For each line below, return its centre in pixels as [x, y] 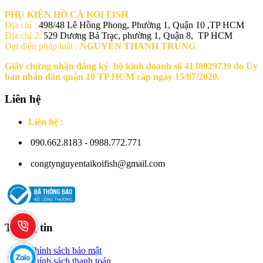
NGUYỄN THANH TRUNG [139, 46]
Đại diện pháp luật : [42, 46]
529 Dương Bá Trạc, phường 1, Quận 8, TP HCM [137, 35]
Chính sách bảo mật [65, 250]
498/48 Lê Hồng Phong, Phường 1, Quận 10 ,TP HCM [140, 25]
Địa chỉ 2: [23, 35]
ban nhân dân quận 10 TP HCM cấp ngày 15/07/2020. [112, 76]
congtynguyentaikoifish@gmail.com [97, 164]
